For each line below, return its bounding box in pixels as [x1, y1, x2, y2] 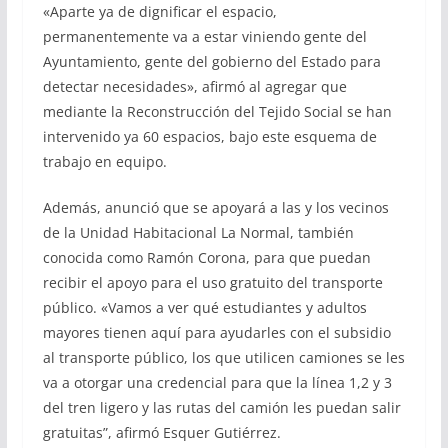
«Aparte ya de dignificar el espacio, [42, 2, 277, 22]
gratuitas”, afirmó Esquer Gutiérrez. [42, 423, 281, 443]
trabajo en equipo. [42, 152, 167, 172]
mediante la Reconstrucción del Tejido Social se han [42, 102, 392, 122]
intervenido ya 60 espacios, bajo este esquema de [42, 127, 377, 147]
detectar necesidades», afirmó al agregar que [42, 77, 347, 97]
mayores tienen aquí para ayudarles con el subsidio [42, 323, 391, 343]
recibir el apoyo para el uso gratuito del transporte [42, 273, 383, 293]
